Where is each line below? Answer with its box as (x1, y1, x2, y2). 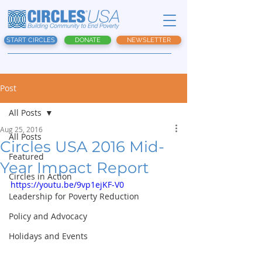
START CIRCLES (6, 36, 55, 44)
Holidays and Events (9, 230, 88, 242)
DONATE (75, 36, 101, 44)
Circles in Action (9, 171, 72, 182)
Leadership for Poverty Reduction (9, 191, 139, 202)
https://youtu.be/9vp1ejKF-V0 (11, 179, 124, 190)
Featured (9, 151, 44, 162)
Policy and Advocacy (9, 211, 87, 222)
